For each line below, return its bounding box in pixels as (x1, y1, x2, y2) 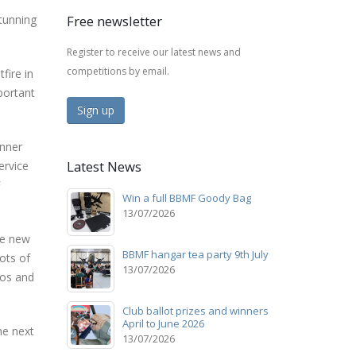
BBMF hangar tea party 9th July (122, 246, 269, 261)
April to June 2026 (122, 315, 204, 331)
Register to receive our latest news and (66, 44, 241, 59)
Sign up (76, 102, 114, 118)
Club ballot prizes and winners (122, 303, 269, 318)
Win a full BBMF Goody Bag (122, 190, 251, 205)
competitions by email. (66, 64, 169, 78)
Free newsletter (66, 11, 162, 30)
